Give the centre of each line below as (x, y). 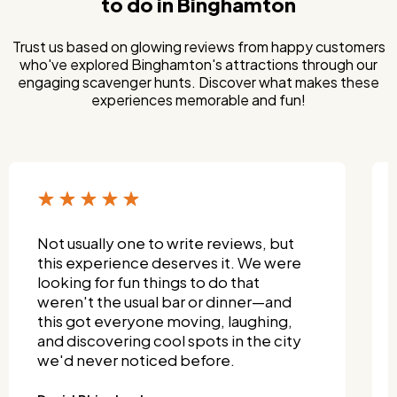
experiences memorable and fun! (198, 100)
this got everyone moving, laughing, (165, 321)
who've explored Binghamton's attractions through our (198, 64)
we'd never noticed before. (136, 360)
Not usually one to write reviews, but (166, 243)
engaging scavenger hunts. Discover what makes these (198, 82)
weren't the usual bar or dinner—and (164, 301)
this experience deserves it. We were (169, 262)
